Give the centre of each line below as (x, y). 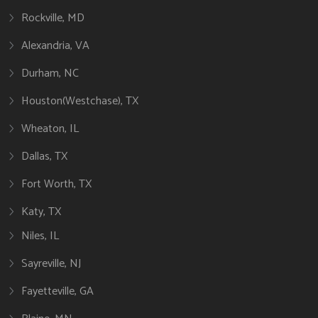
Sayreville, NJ (51, 263)
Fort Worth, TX (56, 184)
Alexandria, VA (55, 45)
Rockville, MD (53, 18)
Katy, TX (41, 212)
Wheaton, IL (50, 128)
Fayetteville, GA (57, 291)
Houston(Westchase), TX (80, 101)
